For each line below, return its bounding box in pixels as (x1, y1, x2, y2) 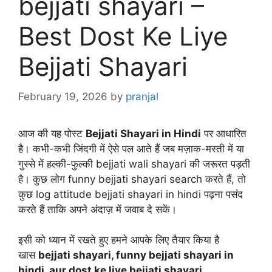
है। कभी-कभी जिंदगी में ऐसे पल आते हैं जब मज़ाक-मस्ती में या (18, 142, 244, 155)
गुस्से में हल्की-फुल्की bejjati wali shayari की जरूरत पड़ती (18, 157, 250, 170)
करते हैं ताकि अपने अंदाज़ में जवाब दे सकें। (18, 203, 177, 216)
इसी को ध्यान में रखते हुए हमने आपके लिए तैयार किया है (18, 234, 219, 246)
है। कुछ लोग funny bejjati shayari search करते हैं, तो (18, 172, 246, 185)
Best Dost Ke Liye (18, 21, 228, 52)
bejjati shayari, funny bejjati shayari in (38, 249, 234, 262)
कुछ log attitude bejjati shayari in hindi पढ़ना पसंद (18, 188, 243, 200)
